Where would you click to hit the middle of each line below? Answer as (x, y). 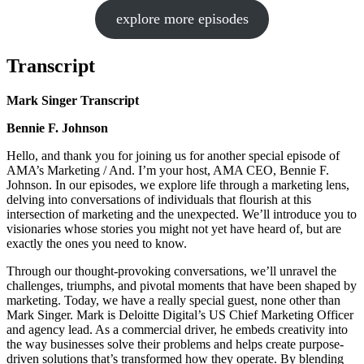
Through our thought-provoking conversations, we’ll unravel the (171, 271)
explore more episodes (182, 19)
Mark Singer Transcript (73, 101)
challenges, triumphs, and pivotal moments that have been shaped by (182, 286)
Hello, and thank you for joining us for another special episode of (173, 156)
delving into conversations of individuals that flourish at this (159, 200)
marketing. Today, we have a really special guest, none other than (173, 301)
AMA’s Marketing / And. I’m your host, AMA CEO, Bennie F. (168, 171)
